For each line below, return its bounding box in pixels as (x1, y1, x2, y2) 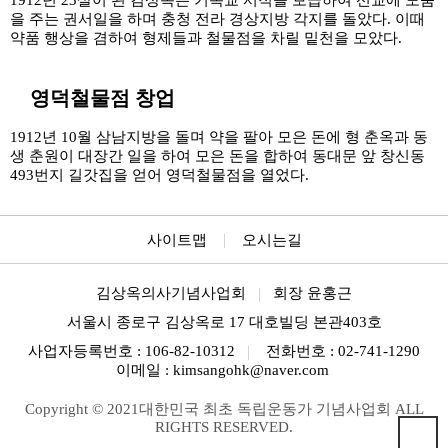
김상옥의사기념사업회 (96, 285, 246, 302)
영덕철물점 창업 (30, 87, 175, 109)
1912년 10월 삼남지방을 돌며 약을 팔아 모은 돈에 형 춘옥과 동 (10, 129, 428, 145)
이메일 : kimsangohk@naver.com (115, 362, 333, 379)
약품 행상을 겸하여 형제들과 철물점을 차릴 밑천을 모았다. (10, 30, 402, 46)
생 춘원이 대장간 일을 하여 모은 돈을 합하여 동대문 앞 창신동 (10, 148, 425, 164)
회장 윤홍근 (273, 285, 352, 302)
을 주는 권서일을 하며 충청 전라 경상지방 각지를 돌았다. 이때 (10, 11, 425, 27)
